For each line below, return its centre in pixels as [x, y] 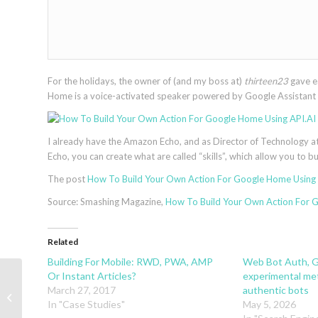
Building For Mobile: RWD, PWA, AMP [130, 262]
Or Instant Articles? [92, 276]
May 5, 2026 [269, 305]
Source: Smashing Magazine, [106, 202]
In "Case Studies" [86, 305]
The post [67, 179]
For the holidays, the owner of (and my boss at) [146, 81]
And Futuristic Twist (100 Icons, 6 [94, 296]
